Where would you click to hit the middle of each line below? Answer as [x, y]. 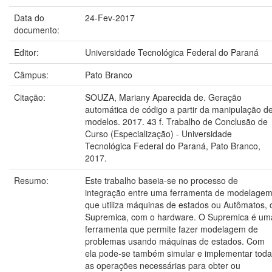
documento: [38, 30]
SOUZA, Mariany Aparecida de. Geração [163, 97]
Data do [29, 18]
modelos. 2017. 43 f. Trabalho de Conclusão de [176, 121]
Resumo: [32, 180]
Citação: [31, 97]
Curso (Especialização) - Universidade [158, 134]
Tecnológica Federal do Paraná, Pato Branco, [173, 146]
